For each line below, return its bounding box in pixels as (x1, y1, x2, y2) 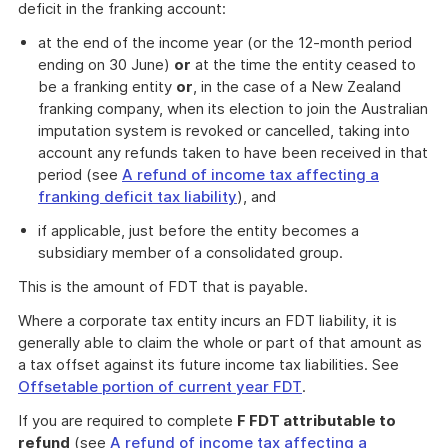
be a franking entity (38, 77, 176, 96)
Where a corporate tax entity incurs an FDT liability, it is (18, 311, 397, 330)
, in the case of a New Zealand (193, 77, 401, 96)
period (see (38, 165, 122, 184)
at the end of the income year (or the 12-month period (38, 33, 412, 52)
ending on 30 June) (38, 55, 174, 74)
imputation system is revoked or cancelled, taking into (38, 121, 410, 140)
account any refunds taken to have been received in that (38, 143, 428, 162)
